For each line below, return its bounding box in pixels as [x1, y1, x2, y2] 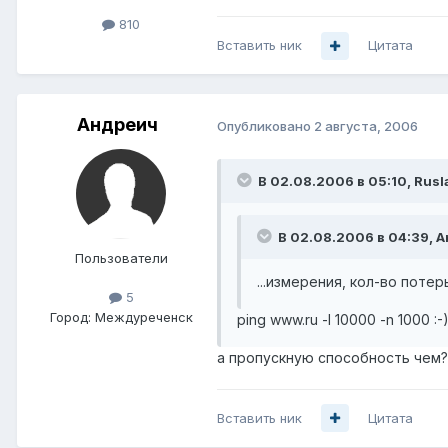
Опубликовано [217, 117, 314, 134]
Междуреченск [94, 308, 193, 325]
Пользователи [74, 250, 168, 267]
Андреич [76, 114, 158, 136]
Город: [49, 308, 91, 325]
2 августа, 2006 [314, 117, 418, 134]
